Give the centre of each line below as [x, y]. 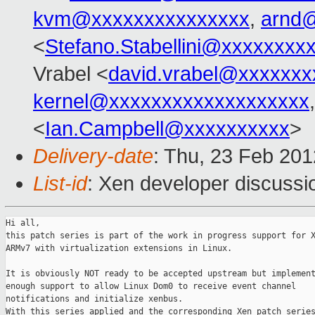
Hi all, [23, 223]
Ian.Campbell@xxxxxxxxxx [167, 129]
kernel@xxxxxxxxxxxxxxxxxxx [171, 102]
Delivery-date [93, 156]
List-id [60, 184]
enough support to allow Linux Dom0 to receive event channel [151, 287]
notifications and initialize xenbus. [94, 299]
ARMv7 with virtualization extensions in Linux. [119, 249]
